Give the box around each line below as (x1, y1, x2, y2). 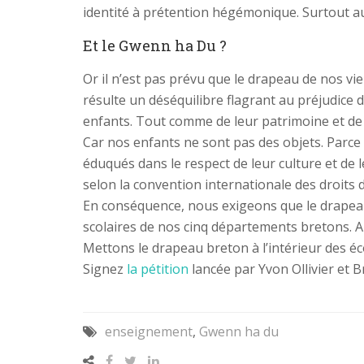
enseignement (105, 322, 193, 340)
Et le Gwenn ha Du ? (83, 35, 227, 55)
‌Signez (83, 259, 127, 278)
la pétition (127, 259, 192, 278)
